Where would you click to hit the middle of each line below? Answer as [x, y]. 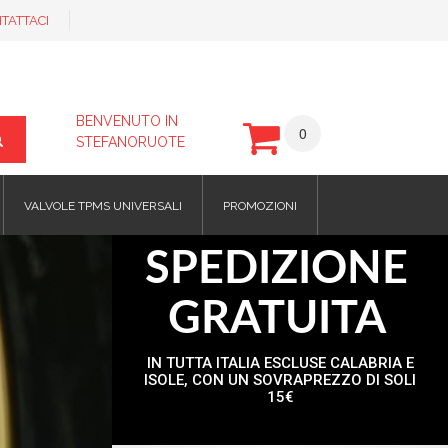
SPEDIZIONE [276, 270]
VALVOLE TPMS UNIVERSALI [103, 206]
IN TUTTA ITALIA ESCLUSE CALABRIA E [280, 363]
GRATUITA [276, 320]
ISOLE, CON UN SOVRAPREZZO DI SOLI [280, 380]
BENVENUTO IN [127, 121]
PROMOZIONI [260, 206]
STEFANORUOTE [130, 142]
